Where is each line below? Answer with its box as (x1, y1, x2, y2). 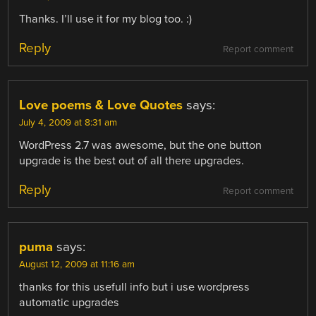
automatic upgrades (19, 295, 120, 310)
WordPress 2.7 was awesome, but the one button (19, 138, 262, 152)
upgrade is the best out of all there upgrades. (19, 153, 245, 168)
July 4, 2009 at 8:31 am (19, 116, 118, 128)
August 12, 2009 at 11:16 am (19, 258, 135, 270)
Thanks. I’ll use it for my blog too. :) (19, 11, 193, 26)
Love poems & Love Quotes (19, 97, 183, 113)
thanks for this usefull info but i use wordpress (19, 279, 250, 294)
